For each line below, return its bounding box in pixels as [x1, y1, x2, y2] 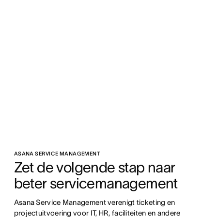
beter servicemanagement [14, 175, 178, 191]
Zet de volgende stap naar [14, 159, 175, 175]
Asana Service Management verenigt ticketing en [14, 198, 175, 206]
